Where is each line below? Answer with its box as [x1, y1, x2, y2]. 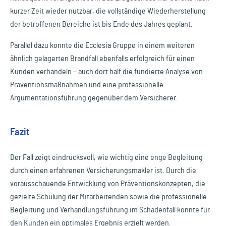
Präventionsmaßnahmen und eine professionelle [10, 81, 163, 89]
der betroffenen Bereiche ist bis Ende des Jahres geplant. [10, 20, 193, 28]
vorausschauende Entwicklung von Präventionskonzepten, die [10, 180, 205, 188]
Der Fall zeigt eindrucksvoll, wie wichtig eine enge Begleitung [10, 153, 203, 161]
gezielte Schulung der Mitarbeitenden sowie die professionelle [10, 193, 207, 201]
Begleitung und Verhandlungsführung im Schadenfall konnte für [10, 206, 210, 214]
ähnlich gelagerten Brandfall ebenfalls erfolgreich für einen [10, 54, 195, 63]
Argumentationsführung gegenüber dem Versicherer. [10, 94, 178, 102]
